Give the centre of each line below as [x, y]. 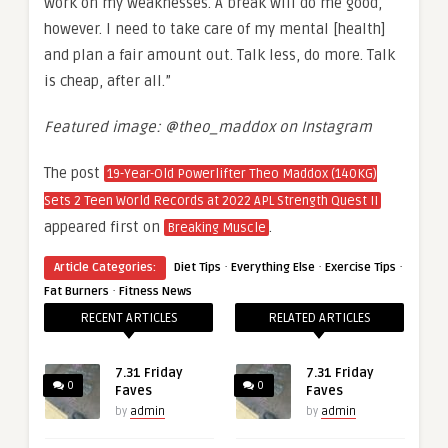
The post [74, 172]
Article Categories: [105, 267]
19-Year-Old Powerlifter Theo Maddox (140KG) [242, 173]
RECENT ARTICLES [128, 317]
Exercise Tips [360, 267]
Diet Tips [197, 267]
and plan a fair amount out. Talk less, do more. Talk [219, 54]
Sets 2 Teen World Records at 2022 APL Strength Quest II [211, 200]
